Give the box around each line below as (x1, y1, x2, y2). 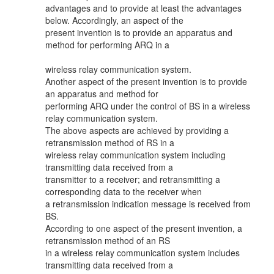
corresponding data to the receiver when (45, 185, 202, 198)
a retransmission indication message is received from (45, 198, 251, 210)
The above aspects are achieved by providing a (45, 124, 229, 136)
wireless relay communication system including (45, 149, 226, 161)
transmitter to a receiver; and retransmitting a (45, 173, 220, 185)
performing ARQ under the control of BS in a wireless (45, 100, 250, 112)
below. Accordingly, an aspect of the (45, 14, 183, 26)
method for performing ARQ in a (45, 39, 169, 51)
